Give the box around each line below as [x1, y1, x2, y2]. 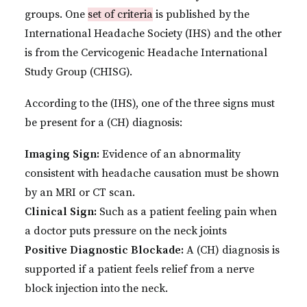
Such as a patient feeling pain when [97, 205, 277, 219]
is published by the [153, 8, 249, 21]
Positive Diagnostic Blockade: [25, 243, 184, 257]
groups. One [25, 8, 88, 21]
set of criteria [88, 8, 153, 21]
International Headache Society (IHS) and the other [25, 27, 282, 40]
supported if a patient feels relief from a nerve [25, 262, 254, 276]
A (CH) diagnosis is [184, 243, 280, 257]
